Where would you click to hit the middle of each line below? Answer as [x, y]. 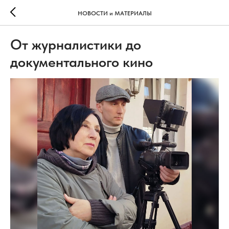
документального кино [82, 62]
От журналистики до [76, 44]
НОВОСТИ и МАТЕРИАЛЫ [114, 13]
